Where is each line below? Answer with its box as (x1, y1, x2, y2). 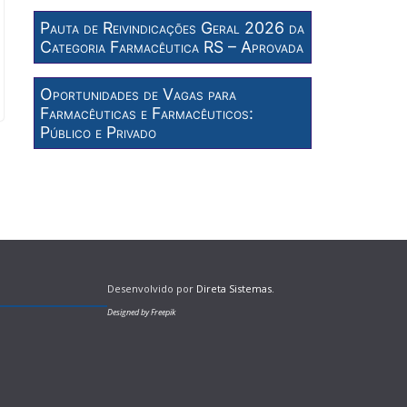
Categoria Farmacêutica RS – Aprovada (40, 37, 304, 56)
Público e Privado (40, 123, 157, 142)
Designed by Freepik (107, 306, 175, 318)
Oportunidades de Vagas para (40, 84, 237, 104)
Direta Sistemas (196, 282, 272, 295)
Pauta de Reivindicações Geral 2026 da (40, 18, 305, 37)
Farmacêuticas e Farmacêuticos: (40, 104, 254, 123)
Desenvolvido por (107, 282, 196, 295)
